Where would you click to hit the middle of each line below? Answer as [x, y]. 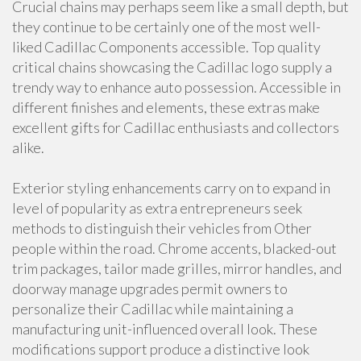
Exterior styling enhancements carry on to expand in [171, 188]
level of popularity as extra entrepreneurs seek [157, 208]
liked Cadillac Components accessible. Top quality [166, 47]
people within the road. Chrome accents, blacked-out [174, 248]
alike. [28, 147]
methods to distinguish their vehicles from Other [162, 228]
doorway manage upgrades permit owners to [150, 288]
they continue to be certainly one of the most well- [166, 27]
